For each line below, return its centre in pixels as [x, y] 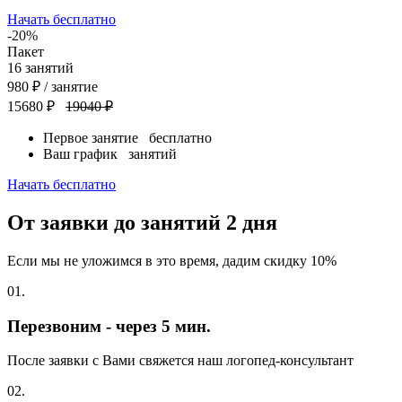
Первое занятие [96, 138]
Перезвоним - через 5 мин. [109, 326]
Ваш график [86, 154]
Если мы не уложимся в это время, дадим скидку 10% [172, 260]
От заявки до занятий [117, 223]
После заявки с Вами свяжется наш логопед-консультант [180, 361]
